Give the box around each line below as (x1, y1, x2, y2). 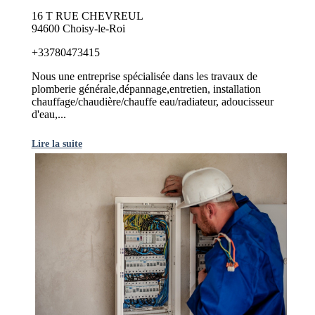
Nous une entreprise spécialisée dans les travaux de (31, 70, 257, 82)
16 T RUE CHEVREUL (31, 9, 143, 22)
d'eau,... (31, 108, 66, 120)
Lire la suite (31, 137, 82, 149)
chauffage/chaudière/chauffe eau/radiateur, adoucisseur (31, 95, 274, 108)
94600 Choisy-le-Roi (31, 22, 125, 34)
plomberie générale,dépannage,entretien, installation (31, 82, 261, 95)
